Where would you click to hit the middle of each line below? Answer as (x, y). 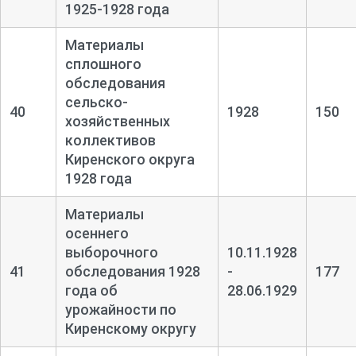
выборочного (111, 252)
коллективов (110, 140)
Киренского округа (130, 159)
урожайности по (120, 309)
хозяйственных (117, 121)
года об (91, 290)
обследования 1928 (132, 271)
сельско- (96, 102)
